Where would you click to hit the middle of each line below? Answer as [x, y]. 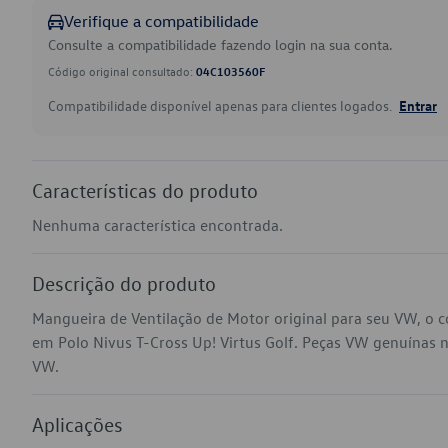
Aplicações [77, 424]
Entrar [418, 105]
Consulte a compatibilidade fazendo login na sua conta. [220, 44]
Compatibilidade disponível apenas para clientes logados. [221, 105]
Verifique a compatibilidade [161, 21]
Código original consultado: [122, 71]
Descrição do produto [124, 283]
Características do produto [145, 190]
